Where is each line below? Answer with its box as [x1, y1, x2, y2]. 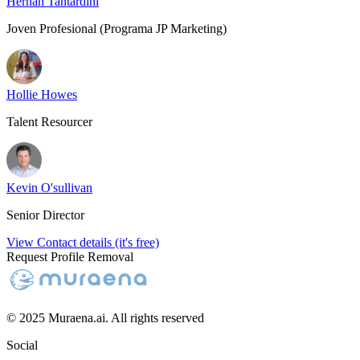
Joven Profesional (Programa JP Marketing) [6, 22, 227, 35]
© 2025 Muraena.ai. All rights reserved [6, 311, 204, 325]
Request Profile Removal [6, 250, 133, 264]
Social [6, 338, 38, 352]
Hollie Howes [6, 88, 77, 101]
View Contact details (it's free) [6, 235, 159, 249]
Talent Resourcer [6, 115, 92, 129]
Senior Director [6, 208, 84, 222]
